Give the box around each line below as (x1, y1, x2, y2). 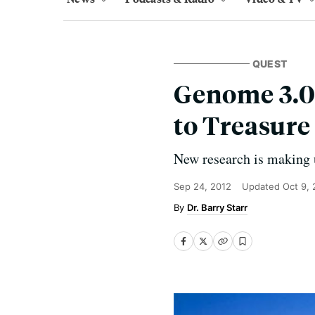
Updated (242, 181, 283, 192)
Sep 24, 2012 (174, 181, 231, 192)
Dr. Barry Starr (187, 202, 247, 213)
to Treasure (174, 109, 311, 141)
